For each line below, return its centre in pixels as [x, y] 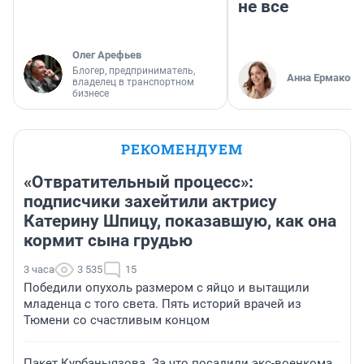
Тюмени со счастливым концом [117, 321]
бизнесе [91, 94]
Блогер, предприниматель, [134, 71]
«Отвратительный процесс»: [139, 182]
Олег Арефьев [107, 55]
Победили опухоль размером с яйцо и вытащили [167, 288]
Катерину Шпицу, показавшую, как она [180, 221]
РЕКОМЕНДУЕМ [182, 149]
